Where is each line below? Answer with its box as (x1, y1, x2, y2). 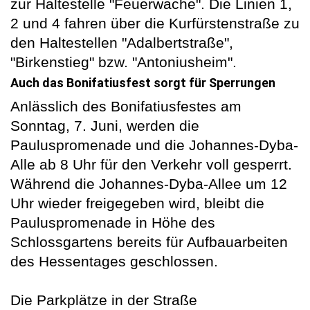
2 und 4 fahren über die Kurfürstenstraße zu (10, 15, 300, 32)
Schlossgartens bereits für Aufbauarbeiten (10, 234, 288, 250)
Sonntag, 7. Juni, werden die (10, 118, 199, 134)
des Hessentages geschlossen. (10, 253, 218, 270)
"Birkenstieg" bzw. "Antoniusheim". (10, 54, 237, 71)
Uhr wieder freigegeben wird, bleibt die (10, 195, 264, 212)
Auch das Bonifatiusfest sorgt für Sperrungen (10, 75, 275, 91)
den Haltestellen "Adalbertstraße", (10, 35, 233, 51)
